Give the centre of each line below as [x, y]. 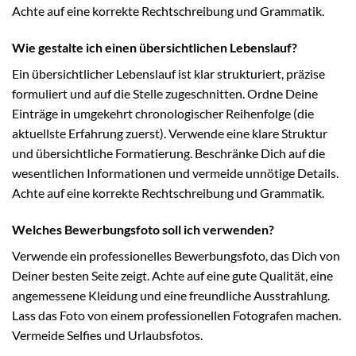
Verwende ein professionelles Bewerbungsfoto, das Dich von [176, 255]
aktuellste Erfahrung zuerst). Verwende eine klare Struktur [170, 133]
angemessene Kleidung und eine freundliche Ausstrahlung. [171, 295]
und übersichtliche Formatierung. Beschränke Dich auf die [168, 153]
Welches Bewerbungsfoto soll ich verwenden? [143, 229]
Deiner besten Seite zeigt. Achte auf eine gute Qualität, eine [172, 275]
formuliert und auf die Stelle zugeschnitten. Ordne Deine [165, 93]
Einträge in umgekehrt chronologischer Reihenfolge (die [163, 113]
